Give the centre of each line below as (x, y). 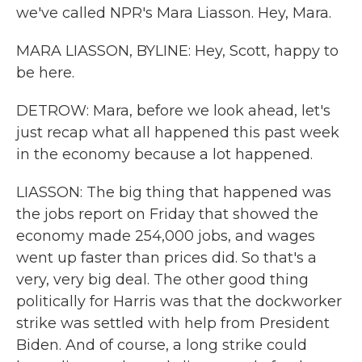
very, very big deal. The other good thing (162, 280)
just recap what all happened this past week (178, 133)
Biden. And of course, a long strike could (162, 345)
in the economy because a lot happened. (164, 154)
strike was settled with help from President (173, 323)
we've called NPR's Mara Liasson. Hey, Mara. (174, 13)
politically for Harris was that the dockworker (179, 301)
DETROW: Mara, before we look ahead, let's (173, 111)
